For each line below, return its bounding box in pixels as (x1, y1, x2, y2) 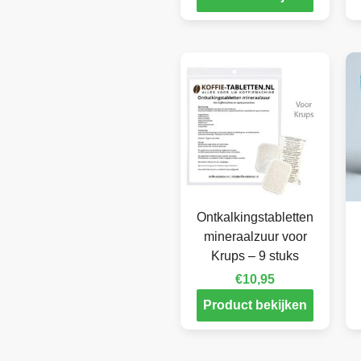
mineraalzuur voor (203, 230, 307, 244)
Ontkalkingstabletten (197, 210, 313, 225)
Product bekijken (203, 297, 307, 312)
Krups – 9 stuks (211, 249, 299, 263)
